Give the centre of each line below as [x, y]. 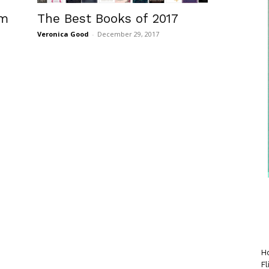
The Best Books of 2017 [108, 18]
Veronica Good [63, 34]
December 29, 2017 [128, 34]
